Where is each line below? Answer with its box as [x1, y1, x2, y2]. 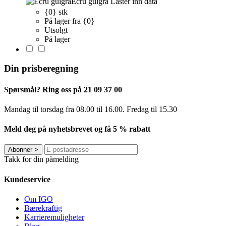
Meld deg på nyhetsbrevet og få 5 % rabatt [4, 125, 150, 134]
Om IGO [24, 194, 53, 203]
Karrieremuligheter [24, 212, 84, 221]
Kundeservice [4, 175, 50, 184]
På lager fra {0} [44, 16, 95, 25]
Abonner [8, 146, 32, 154]
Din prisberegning [4, 63, 79, 74]
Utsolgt [44, 25, 68, 34]
